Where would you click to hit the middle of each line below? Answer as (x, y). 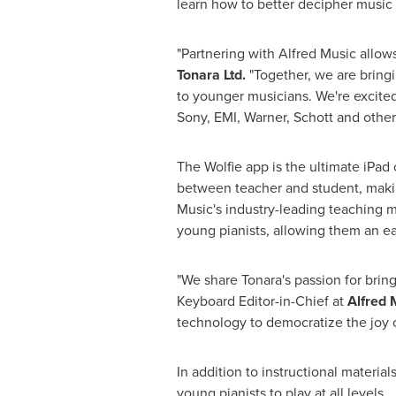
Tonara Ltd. (213, 75)
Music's (199, 209)
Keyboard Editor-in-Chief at (262, 301)
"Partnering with (227, 53)
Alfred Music (317, 53)
